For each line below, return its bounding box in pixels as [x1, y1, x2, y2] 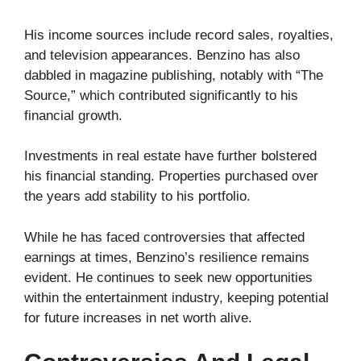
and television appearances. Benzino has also [24, 47, 300, 63]
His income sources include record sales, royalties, [24, 27, 334, 43]
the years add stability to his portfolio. [24, 189, 251, 205]
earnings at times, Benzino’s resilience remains [24, 249, 309, 265]
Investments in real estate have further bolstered [24, 148, 317, 164]
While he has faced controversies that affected [24, 229, 305, 245]
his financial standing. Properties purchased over [24, 168, 318, 185]
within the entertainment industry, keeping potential [24, 289, 329, 305]
